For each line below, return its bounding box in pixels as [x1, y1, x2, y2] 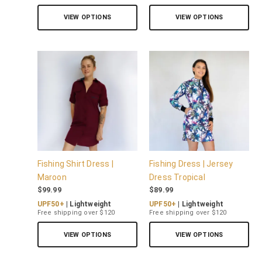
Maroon [37, 173, 67, 182]
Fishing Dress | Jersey [149, 159, 233, 169]
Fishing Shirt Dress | [37, 159, 113, 169]
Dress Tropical [149, 173, 205, 182]
